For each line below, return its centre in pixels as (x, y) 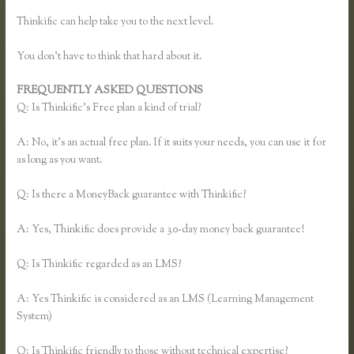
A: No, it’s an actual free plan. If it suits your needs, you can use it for (172, 143)
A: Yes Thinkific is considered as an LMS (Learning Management (166, 299)
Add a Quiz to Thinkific (260, 91)
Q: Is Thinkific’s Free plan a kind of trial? (109, 109)
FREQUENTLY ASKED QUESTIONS (111, 91)
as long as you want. (60, 161)
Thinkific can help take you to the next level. (115, 22)
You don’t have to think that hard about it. (109, 56)
